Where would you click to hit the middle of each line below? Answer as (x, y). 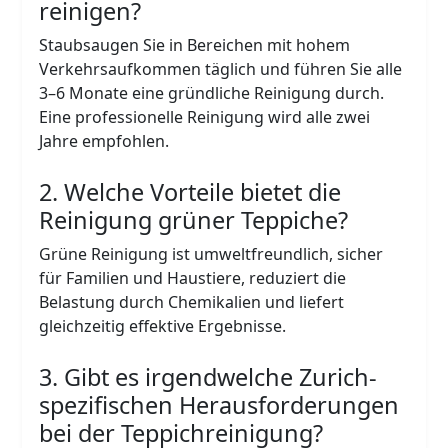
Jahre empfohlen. (104, 140)
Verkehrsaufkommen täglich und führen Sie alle (221, 68)
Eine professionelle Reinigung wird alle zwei (205, 116)
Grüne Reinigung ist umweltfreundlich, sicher (211, 253)
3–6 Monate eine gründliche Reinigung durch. (212, 92)
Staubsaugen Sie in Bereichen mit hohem (195, 44)
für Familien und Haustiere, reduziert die (193, 277)
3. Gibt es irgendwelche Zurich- (208, 376)
